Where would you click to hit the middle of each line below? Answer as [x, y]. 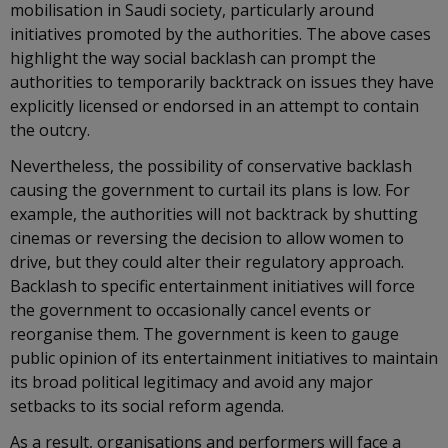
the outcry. [50, 130]
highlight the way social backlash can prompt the [193, 58]
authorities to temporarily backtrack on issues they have [222, 82]
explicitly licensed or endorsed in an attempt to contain [214, 106]
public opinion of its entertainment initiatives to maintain [224, 358]
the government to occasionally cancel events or [190, 310]
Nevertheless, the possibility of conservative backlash [211, 166]
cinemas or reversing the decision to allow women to [207, 238]
